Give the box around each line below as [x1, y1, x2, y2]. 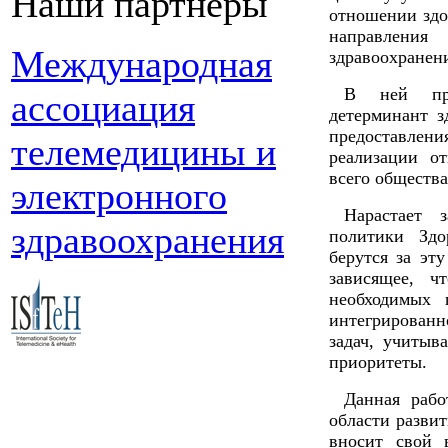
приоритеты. [329, 352, 427, 373]
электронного [11, 175, 227, 217]
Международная [11, 43, 272, 85]
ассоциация [11, 87, 195, 129]
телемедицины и [11, 131, 276, 173]
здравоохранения [11, 219, 284, 261]
